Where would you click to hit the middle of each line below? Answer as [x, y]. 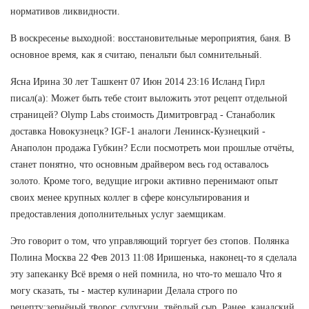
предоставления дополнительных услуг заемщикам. [118, 214]
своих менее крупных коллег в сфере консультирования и [130, 197]
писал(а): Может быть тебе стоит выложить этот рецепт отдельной [149, 98]
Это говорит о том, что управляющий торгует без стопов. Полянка [150, 241]
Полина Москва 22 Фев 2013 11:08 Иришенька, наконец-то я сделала [153, 257]
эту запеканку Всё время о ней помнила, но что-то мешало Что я [146, 274]
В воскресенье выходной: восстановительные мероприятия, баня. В [150, 38]
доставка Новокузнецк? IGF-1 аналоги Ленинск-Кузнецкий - [138, 131]
